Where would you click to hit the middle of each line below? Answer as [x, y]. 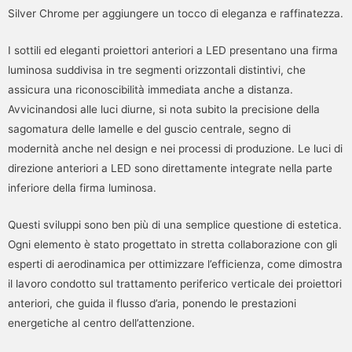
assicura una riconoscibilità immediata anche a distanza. [150, 90]
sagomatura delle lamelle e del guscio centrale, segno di [149, 129]
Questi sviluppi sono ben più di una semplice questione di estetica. [175, 225]
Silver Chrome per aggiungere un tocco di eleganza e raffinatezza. [176, 14]
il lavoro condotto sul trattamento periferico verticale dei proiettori [175, 284]
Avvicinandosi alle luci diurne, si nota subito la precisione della [164, 110]
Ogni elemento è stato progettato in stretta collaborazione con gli [172, 245]
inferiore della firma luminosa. [82, 188]
